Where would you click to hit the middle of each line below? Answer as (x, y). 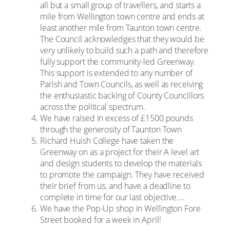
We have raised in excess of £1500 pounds (117, 118)
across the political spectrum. (93, 107)
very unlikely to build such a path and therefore (124, 50)
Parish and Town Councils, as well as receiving (122, 84)
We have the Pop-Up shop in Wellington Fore (120, 208)
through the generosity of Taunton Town (112, 129)
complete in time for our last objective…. (112, 197)
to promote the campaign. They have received (122, 174)
